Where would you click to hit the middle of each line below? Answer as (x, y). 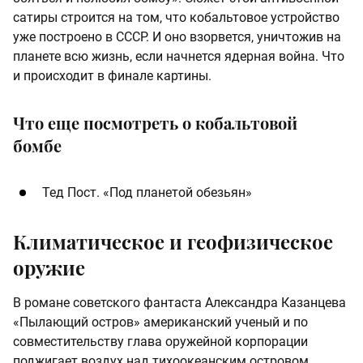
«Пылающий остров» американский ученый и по (160, 322)
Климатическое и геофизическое (173, 242)
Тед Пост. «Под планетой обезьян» (147, 193)
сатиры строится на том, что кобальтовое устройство (176, 18)
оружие (49, 268)
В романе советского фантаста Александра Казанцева (179, 303)
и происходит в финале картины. (114, 76)
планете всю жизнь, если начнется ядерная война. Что (179, 57)
